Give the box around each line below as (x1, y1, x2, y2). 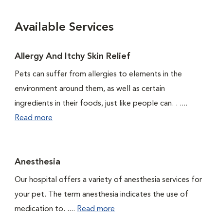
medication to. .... (15, 205, 77, 213)
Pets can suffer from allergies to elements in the (15, 71, 182, 78)
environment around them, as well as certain (15, 85, 165, 93)
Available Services (15, 22, 113, 34)
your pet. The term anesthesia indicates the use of (15, 191, 188, 199)
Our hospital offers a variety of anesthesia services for (15, 176, 202, 184)
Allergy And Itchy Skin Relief (15, 52, 130, 61)
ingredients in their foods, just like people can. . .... (15, 100, 187, 108)
